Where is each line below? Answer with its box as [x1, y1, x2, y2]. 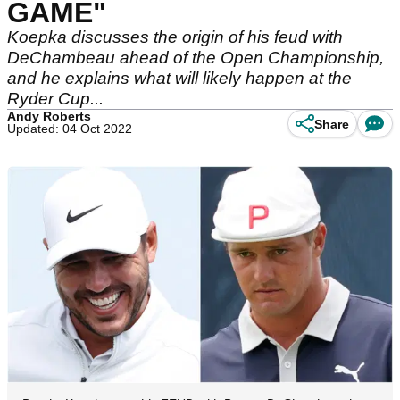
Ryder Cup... [7, 89, 104, 108]
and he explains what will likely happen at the [7, 69, 352, 87]
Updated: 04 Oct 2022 [7, 121, 132, 136]
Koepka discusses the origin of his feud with [7, 28, 343, 46]
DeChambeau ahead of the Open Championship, [7, 48, 384, 67]
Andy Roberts [7, 109, 91, 123]
